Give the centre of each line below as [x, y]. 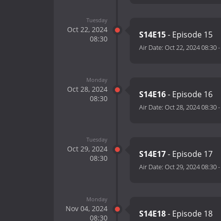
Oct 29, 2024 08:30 [191, 167]
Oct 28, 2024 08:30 [191, 107]
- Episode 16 [190, 94]
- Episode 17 [190, 154]
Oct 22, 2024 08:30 [191, 48]
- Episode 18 [190, 214]
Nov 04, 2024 [86, 208]
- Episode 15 [190, 35]
